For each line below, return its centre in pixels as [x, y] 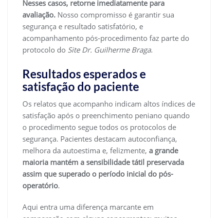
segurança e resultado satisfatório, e [83, 26]
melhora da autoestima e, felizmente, [86, 150]
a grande [163, 150]
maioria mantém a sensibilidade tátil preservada [103, 162]
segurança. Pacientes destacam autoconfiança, [100, 138]
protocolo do [45, 49]
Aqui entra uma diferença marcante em [88, 207]
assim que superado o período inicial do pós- [98, 173]
